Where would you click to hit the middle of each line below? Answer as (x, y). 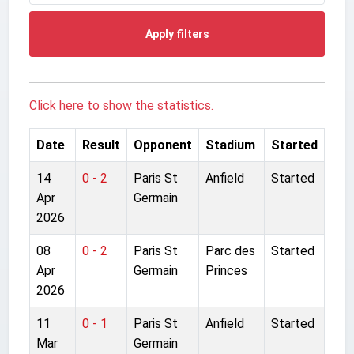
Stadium (230, 145)
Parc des (230, 250)
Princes (226, 270)
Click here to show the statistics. (121, 105)
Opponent (163, 145)
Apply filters (177, 34)
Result (101, 145)
